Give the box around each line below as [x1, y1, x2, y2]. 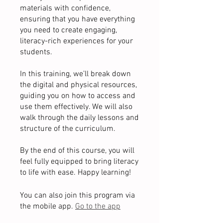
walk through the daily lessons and [20, 112, 139, 123]
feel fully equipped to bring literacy [20, 156, 138, 167]
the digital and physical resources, [20, 80, 137, 90]
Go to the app [75, 201, 120, 212]
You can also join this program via [20, 190, 135, 201]
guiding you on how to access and [20, 91, 135, 101]
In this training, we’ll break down [20, 69, 131, 79]
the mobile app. [20, 201, 73, 212]
